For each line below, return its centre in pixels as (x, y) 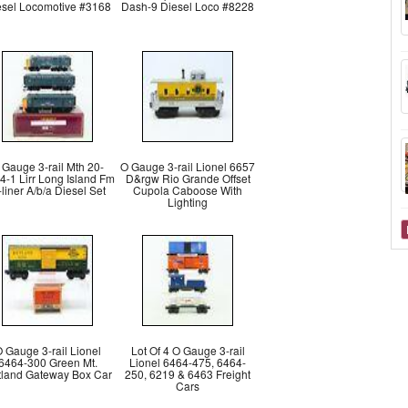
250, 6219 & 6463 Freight (188, 374)
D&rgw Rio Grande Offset (188, 178)
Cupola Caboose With (188, 190)
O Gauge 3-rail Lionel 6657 (188, 166)
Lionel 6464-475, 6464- (188, 362)
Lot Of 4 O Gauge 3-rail (188, 350)
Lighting (188, 202)
